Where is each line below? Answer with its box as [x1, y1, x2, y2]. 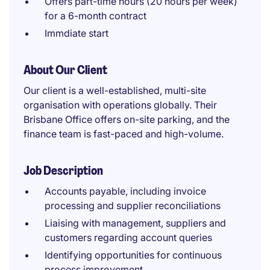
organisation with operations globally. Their [24, 99, 217, 111]
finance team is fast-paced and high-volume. [24, 128, 224, 140]
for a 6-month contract [45, 10, 146, 22]
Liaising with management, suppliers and [45, 217, 226, 229]
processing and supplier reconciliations [45, 199, 221, 212]
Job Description [24, 163, 103, 178]
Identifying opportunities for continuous [45, 249, 222, 261]
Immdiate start [45, 27, 108, 39]
